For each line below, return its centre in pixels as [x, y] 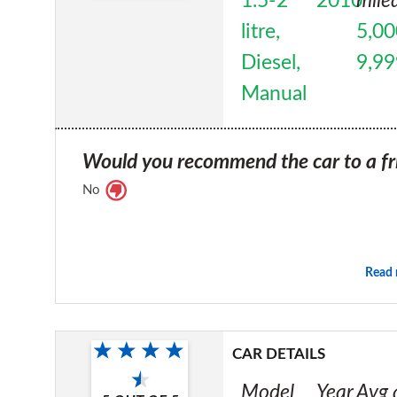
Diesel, [271, 62]
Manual [274, 93]
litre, [261, 31]
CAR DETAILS [279, 354]
